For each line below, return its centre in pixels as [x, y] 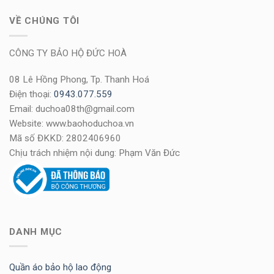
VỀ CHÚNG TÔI [45, 21]
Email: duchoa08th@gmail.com [72, 109]
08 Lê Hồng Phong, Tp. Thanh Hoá [79, 80]
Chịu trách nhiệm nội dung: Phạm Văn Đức [94, 153]
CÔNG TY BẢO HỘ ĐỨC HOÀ [68, 53]
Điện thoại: [31, 94]
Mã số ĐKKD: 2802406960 [65, 139]
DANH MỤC [36, 232]
